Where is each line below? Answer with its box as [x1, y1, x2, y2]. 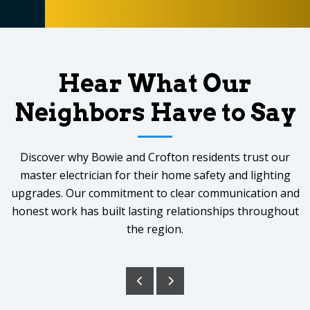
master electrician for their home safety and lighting [19, 167, 291, 183]
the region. [127, 221, 183, 237]
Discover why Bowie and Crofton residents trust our [20, 149, 290, 165]
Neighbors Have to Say [14, 97, 296, 127]
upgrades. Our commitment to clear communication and [10, 185, 300, 201]
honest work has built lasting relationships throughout [11, 203, 299, 219]
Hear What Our [58, 68, 252, 98]
